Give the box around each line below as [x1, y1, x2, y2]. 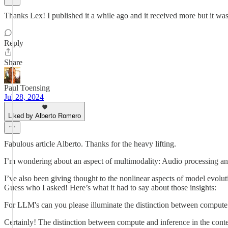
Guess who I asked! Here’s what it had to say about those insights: [4, 183, 216, 192]
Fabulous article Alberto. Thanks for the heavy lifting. [4, 139, 176, 148]
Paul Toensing [4, 83, 50, 92]
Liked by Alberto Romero [8, 112, 81, 120]
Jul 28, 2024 [4, 93, 44, 101]
